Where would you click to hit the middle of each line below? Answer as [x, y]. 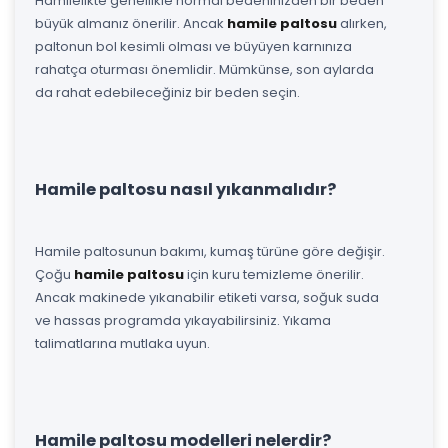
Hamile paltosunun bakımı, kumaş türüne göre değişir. [210, 251]
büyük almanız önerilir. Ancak [131, 23]
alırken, [362, 23]
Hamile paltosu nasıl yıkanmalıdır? [185, 189]
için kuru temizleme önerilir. [274, 274]
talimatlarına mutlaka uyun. [122, 343]
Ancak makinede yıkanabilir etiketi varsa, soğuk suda [207, 297]
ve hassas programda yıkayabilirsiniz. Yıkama [183, 320]
